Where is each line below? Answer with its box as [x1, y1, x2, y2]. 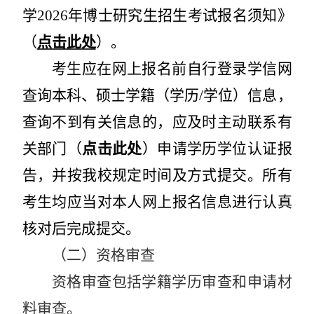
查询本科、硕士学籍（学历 [22, 86, 200, 104]
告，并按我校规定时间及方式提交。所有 [22, 166, 292, 184]
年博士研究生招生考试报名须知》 [67, 6, 292, 24]
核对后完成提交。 [22, 219, 140, 237]
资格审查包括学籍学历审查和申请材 [51, 273, 292, 290]
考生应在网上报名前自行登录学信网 [51, 60, 292, 77]
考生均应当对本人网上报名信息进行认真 [22, 193, 292, 210]
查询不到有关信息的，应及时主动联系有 [22, 113, 292, 130]
